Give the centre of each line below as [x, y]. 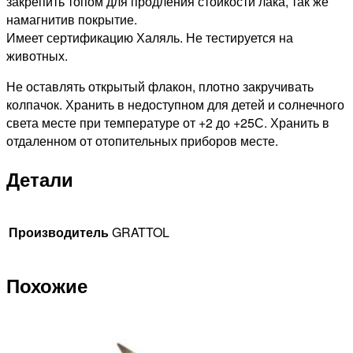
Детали [40, 179]
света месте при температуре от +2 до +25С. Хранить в [168, 123]
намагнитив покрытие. [72, 20]
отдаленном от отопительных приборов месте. [142, 141]
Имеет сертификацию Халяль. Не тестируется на [150, 38]
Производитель [59, 232]
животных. [37, 56]
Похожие [47, 285]
